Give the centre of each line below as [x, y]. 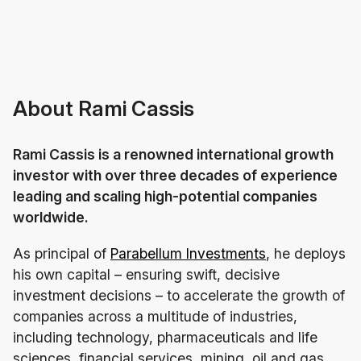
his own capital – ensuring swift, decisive [146, 274]
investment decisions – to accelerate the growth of [179, 295]
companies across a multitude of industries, [155, 316]
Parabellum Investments [188, 253]
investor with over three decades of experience [175, 175]
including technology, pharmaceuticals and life [165, 337]
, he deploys [306, 253]
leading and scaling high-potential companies [165, 196]
